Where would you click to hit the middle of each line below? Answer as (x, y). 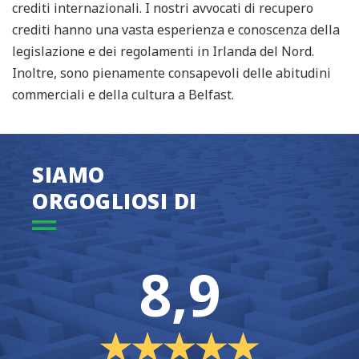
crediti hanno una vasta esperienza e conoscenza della (176, 30)
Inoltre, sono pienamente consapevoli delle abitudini (171, 73)
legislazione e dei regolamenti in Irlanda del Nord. (163, 52)
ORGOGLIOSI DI (115, 202)
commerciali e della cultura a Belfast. (123, 95)
